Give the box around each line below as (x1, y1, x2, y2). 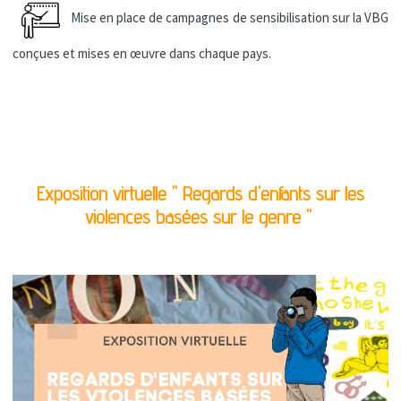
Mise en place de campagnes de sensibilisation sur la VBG (71, 9, 388, 27)
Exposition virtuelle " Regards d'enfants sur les (37, 182, 364, 206)
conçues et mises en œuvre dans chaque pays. (13, 45, 272, 63)
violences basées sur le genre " (84, 205, 317, 229)
